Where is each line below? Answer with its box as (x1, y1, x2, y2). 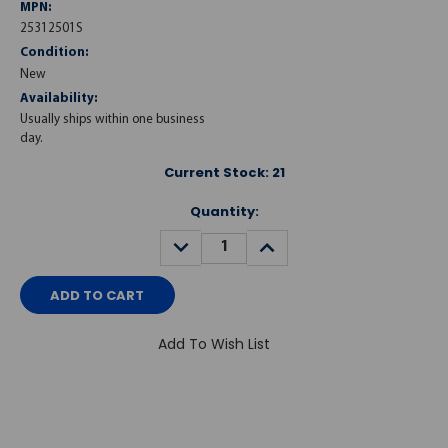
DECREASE (166, 230, 236, 250)
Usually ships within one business (20, 112, 205, 126)
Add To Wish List (158, 334, 270, 355)
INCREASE (251, 230, 318, 250)
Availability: (20, 91, 98, 105)
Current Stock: (163, 162, 272, 182)
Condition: (20, 46, 89, 60)
